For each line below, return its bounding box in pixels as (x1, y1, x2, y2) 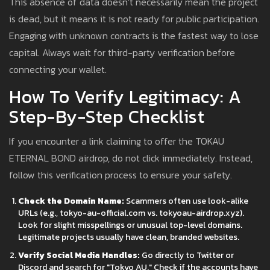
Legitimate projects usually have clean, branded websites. (18, 231, 239, 244)
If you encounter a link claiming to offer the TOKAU (9, 134, 224, 149)
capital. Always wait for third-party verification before (9, 45, 235, 60)
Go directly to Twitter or (140, 249, 234, 262)
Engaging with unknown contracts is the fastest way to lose (9, 28, 259, 43)
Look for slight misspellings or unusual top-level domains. (18, 219, 242, 232)
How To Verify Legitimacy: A (9, 83, 242, 111)
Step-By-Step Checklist (9, 103, 204, 131)
